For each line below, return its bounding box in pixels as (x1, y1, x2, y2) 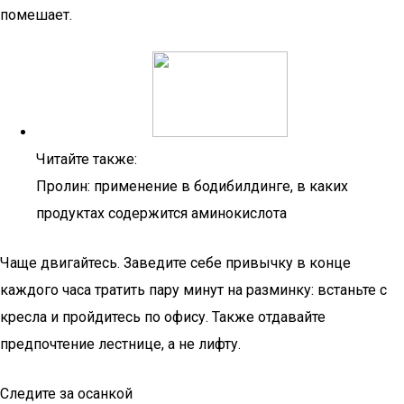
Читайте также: (36, 151, 137, 168)
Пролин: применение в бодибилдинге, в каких (36, 178, 348, 195)
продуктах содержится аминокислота (36, 205, 287, 222)
